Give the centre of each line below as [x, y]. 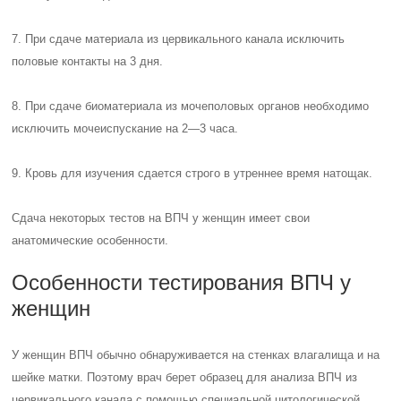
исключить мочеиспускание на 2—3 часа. [125, 128]
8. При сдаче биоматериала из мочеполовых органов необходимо [191, 106]
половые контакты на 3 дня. [88, 61]
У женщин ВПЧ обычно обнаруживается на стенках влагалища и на [196, 355]
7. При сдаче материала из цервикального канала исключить [179, 39]
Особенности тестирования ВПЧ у [182, 282]
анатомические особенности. [90, 240]
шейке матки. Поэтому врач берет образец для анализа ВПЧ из [185, 377]
